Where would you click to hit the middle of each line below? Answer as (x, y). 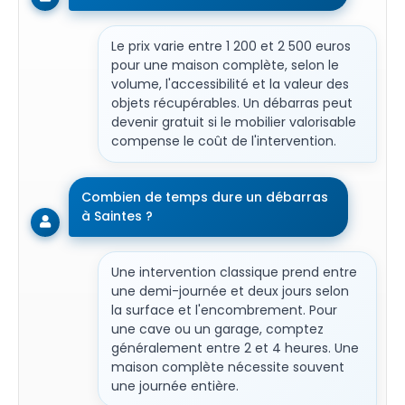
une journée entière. (175, 386)
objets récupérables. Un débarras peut (232, 103)
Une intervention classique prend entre (235, 272)
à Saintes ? (117, 216)
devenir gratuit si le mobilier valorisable (234, 122)
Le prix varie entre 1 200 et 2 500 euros (231, 46)
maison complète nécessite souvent (228, 367)
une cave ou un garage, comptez (218, 329)
